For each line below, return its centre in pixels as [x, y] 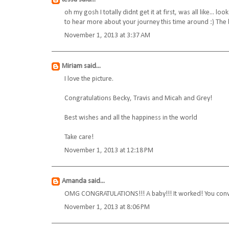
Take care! [79, 138]
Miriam [72, 66]
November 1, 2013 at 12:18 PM [109, 151]
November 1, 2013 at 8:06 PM [107, 208]
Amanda [74, 181]
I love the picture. [89, 79]
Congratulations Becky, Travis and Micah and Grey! [138, 99]
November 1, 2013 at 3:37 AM [107, 36]
